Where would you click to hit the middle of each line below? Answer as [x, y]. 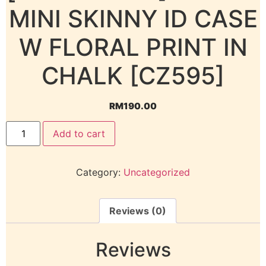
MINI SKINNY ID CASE [133, 19]
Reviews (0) [138, 211]
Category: [100, 172]
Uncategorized [157, 172]
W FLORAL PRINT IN [133, 47]
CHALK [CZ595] [133, 76]
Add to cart [79, 134]
